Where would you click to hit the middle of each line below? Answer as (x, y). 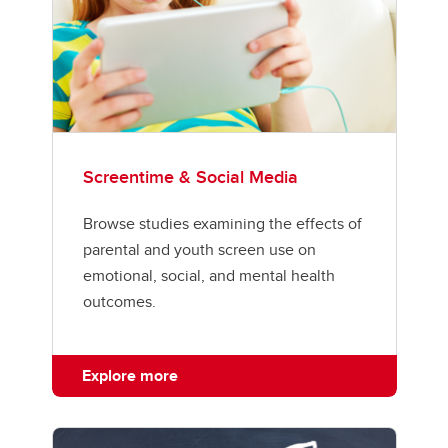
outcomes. (119, 301)
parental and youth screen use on (199, 249)
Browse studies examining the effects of (222, 223)
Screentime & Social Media (190, 176)
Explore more (129, 375)
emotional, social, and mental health (208, 275)
